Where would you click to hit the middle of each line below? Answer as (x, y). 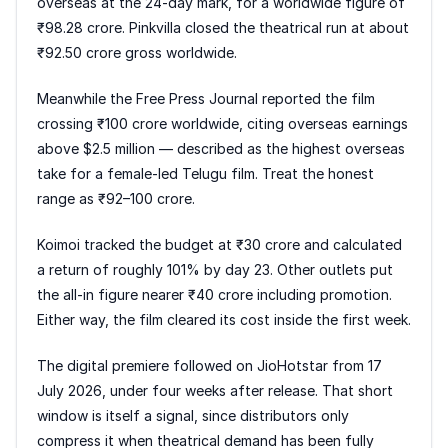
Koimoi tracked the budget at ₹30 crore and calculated (219, 244)
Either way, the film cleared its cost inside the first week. (224, 319)
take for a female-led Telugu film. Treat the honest (205, 173)
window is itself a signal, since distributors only (193, 415)
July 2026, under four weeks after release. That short (215, 390)
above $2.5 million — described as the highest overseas (221, 148)
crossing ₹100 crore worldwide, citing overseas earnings (222, 123)
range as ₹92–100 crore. (116, 198)
